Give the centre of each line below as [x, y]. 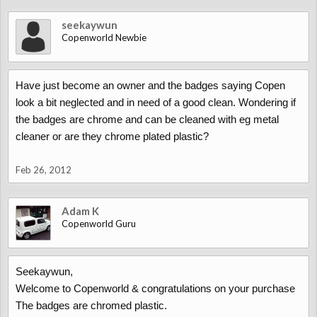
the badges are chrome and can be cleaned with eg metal [147, 119]
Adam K [80, 211]
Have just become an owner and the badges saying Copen [150, 85]
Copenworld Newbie [104, 38]
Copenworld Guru [99, 224]
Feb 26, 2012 [44, 170]
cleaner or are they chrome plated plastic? [112, 136]
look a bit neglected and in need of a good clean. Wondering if [156, 102]
